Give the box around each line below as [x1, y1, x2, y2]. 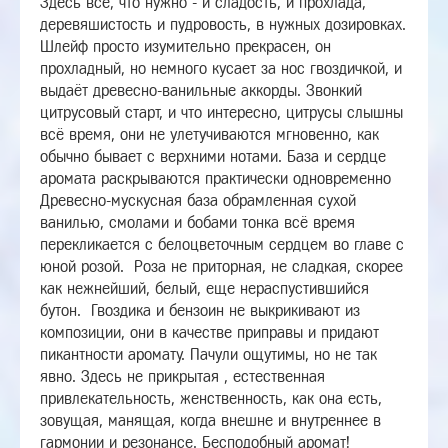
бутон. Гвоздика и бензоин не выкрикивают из [40, 302, 360, 319]
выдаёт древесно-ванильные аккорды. [40, 82, 306, 99]
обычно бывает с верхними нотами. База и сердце [40, 148, 386, 165]
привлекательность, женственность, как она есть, [40, 390, 382, 407]
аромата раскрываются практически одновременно [40, 170, 396, 187]
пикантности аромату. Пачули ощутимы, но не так [40, 346, 377, 363]
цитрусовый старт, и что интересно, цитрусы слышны [40, 104, 403, 121]
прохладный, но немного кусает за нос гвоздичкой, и [40, 60, 402, 77]
